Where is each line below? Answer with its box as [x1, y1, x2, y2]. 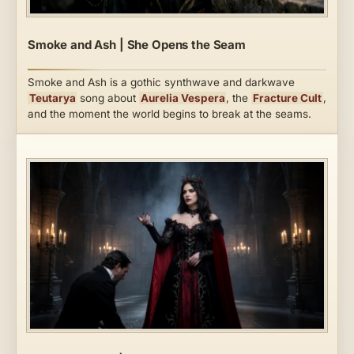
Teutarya [28, 92, 76, 105]
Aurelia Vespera [140, 92, 225, 105]
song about [77, 92, 140, 105]
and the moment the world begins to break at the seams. [28, 107, 311, 121]
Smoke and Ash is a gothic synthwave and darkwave [35, 76, 295, 89]
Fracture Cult [253, 92, 322, 105]
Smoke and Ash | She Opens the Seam [28, 37, 246, 53]
